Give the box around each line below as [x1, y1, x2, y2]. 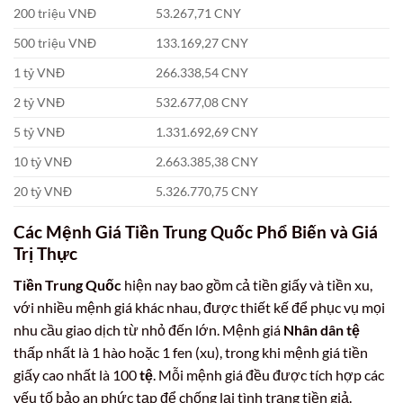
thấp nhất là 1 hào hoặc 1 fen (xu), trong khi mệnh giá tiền [13, 343, 368, 361]
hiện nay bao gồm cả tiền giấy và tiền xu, [121, 275, 372, 293]
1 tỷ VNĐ [13, 64, 65, 80]
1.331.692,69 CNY [156, 123, 259, 139]
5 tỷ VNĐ [13, 123, 65, 139]
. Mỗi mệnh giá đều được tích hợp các [153, 365, 384, 383]
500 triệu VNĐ [13, 34, 96, 50]
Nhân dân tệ [283, 320, 360, 338]
